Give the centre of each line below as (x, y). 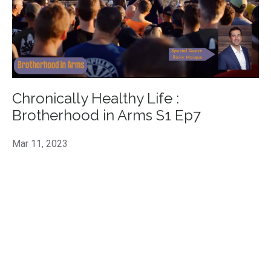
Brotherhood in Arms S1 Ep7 (106, 116)
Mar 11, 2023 (40, 144)
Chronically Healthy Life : (96, 99)
